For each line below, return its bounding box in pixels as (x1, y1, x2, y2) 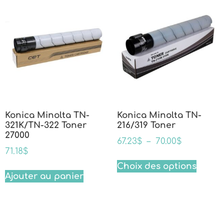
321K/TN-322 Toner (5, 120, 86, 130)
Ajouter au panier (5, 171, 83, 181)
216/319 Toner (117, 120, 175, 130)
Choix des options (117, 161, 196, 171)
